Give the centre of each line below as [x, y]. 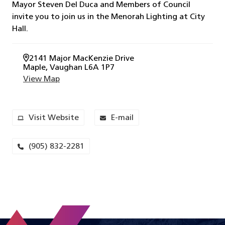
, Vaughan [64, 68]
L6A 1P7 [98, 68]
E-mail [122, 118]
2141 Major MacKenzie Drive [82, 59]
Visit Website [54, 118]
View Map [41, 79]
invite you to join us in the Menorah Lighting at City [108, 17]
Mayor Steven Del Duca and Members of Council [101, 5]
